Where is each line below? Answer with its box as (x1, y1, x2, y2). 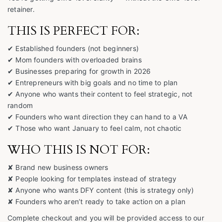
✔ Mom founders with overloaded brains (7, 55, 142, 64)
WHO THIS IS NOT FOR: (7, 142, 150, 159)
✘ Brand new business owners (7, 163, 109, 172)
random (7, 101, 33, 110)
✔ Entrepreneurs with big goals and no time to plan (7, 78, 178, 87)
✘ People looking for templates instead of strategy (7, 174, 177, 183)
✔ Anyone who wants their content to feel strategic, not (7, 90, 193, 99)
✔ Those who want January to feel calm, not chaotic (7, 124, 182, 133)
